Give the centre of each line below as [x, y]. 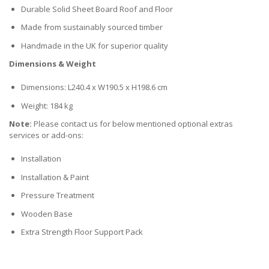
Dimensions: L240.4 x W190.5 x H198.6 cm [94, 87]
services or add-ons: [46, 135]
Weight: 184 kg [47, 105]
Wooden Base [47, 213]
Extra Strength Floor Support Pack [82, 232]
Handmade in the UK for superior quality [95, 45]
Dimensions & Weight [53, 64]
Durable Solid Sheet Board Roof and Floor [97, 9]
